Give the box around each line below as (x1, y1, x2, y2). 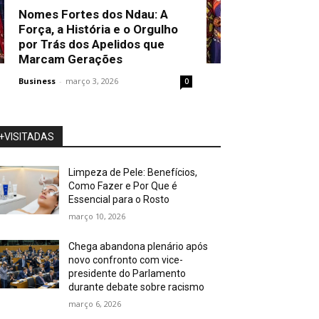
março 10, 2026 (68, 210, 126, 221)
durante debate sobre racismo (68, 281, 205, 293)
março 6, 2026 (68, 298, 122, 309)
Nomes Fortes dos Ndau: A (19, 6, 168, 21)
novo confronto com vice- (68, 253, 184, 266)
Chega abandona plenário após (68, 240, 209, 252)
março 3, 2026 (66, 75, 118, 86)
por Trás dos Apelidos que (19, 36, 164, 51)
